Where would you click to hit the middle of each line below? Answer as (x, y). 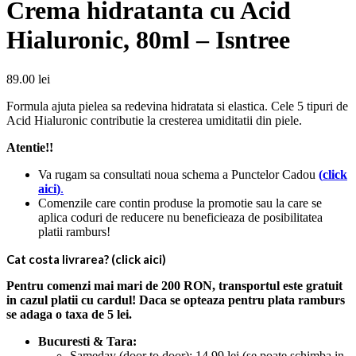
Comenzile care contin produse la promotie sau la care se (180, 203)
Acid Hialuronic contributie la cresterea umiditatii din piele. (154, 120)
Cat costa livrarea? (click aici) (86, 259)
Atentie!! (30, 147)
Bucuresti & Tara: (87, 341)
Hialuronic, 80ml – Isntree (148, 40)
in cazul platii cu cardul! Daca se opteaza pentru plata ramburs (176, 300)
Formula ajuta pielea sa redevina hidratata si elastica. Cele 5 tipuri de (177, 106)
